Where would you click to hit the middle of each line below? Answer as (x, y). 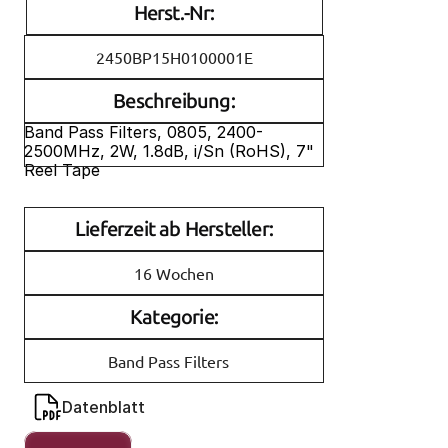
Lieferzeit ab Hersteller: (174, 229)
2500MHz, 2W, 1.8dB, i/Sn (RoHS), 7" (169, 151)
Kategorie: (174, 317)
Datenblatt (103, 407)
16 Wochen (174, 272)
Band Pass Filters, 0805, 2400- (143, 132)
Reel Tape (62, 170)
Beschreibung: (174, 101)
